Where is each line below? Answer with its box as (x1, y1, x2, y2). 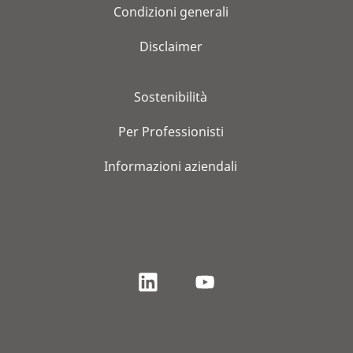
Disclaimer (139, 37, 203, 55)
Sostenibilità (134, 87, 207, 106)
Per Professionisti (117, 122, 224, 140)
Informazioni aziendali (104, 157, 237, 175)
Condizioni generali (113, 2, 229, 20)
